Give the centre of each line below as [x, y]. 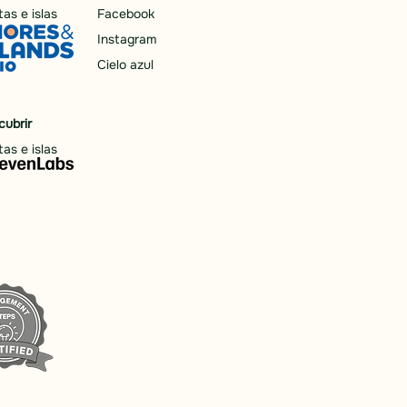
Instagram [127, 39]
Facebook [126, 14]
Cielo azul [125, 65]
